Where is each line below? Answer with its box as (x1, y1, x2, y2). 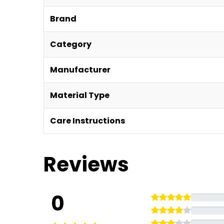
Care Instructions (50, 115, 125, 126)
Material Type (50, 89, 109, 101)
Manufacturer (50, 64, 110, 75)
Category (50, 38, 91, 50)
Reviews (43, 150, 129, 178)
